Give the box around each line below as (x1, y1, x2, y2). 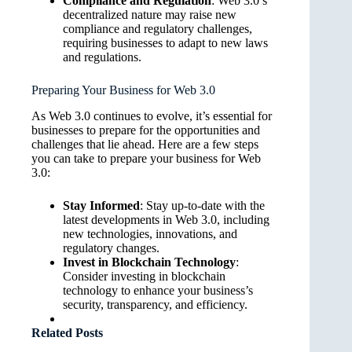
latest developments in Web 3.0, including (63, 212, 269, 226)
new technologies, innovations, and (63, 226, 237, 240)
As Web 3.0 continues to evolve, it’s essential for (31, 108, 272, 123)
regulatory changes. (63, 240, 159, 255)
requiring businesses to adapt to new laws (63, 36, 268, 50)
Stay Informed (63, 198, 140, 212)
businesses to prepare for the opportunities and (31, 123, 260, 137)
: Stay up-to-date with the (140, 198, 265, 212)
